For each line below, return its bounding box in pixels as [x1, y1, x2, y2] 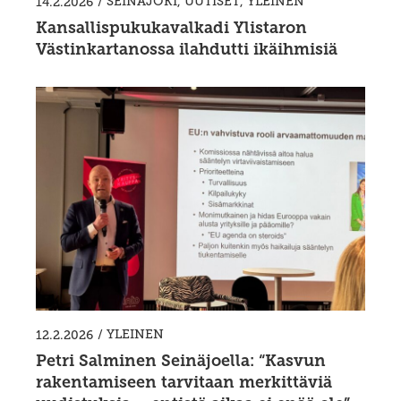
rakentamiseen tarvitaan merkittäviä [36, 373, 332, 392]
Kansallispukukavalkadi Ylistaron [36, 19, 307, 38]
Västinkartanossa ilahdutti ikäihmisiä [36, 40, 337, 59]
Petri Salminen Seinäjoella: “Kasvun [36, 352, 326, 371]
